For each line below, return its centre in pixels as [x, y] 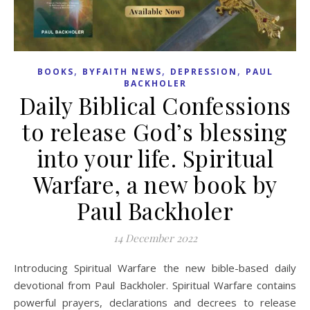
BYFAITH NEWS [122, 71]
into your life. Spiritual [155, 157]
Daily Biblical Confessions [155, 105]
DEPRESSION [203, 71]
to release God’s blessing [155, 131]
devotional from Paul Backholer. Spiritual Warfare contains [155, 285]
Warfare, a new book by [155, 184]
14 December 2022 [155, 238]
